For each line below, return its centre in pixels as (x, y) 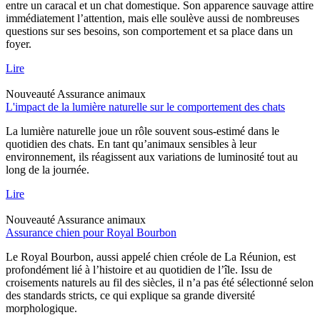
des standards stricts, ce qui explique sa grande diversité (130, 295)
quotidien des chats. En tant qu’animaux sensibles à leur (131, 144)
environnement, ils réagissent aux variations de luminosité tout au (152, 156)
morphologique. (41, 308)
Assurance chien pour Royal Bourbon (91, 232)
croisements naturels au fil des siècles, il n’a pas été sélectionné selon (160, 282)
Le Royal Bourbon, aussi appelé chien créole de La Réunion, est (151, 256)
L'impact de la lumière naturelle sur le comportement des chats (145, 106)
